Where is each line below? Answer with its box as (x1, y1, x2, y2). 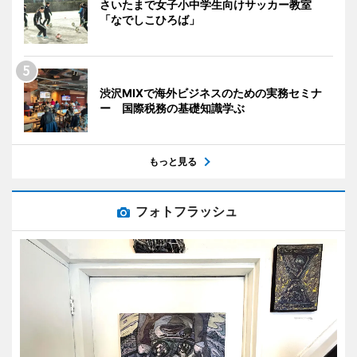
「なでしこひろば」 (100, 13, 211, 26)
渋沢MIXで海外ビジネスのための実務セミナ (100, 86, 322, 100)
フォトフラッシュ (135, 203, 237, 219)
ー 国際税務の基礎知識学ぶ (100, 101, 245, 115)
